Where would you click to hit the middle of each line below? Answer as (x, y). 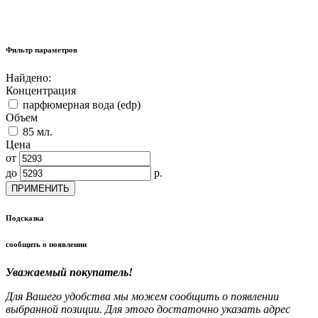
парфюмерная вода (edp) (82, 105)
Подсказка (25, 218)
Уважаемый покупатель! (69, 273)
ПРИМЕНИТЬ (40, 189)
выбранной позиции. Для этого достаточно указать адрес (148, 309)
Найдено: (28, 78)
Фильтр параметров (42, 50)
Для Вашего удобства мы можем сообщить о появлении (142, 297)
